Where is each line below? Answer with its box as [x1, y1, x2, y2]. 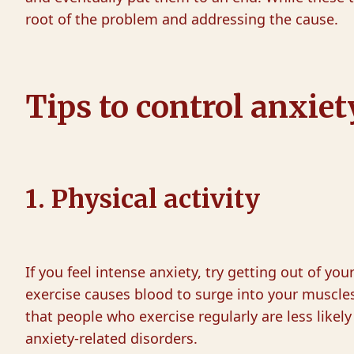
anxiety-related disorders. [25, 329, 198, 348]
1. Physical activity [25, 183, 260, 215]
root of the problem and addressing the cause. [25, 9, 338, 28]
